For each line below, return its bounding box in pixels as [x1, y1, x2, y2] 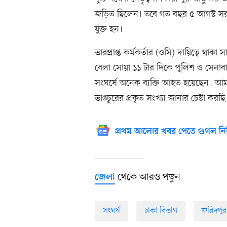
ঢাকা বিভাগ [144, 205, 177, 217]
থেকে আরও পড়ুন [115, 171, 180, 184]
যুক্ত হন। [95, 23, 123, 36]
